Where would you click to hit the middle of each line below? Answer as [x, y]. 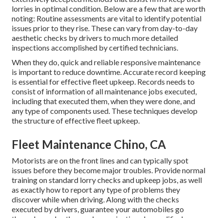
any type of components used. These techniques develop [105, 111]
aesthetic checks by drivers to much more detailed [95, 38]
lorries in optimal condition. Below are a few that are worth [109, 9]
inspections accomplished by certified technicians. [95, 48]
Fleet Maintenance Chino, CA [89, 145]
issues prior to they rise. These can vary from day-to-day [105, 28]
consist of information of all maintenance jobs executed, [104, 91]
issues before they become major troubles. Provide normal [109, 170]
